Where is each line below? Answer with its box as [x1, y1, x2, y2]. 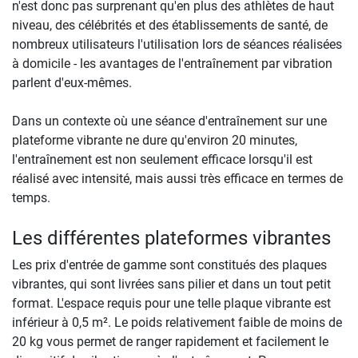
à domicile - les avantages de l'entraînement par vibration [12, 55, 332, 71]
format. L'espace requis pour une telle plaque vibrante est [12, 295, 331, 311]
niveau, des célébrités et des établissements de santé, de [12, 17, 328, 33]
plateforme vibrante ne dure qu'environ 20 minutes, [12, 132, 297, 148]
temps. [12, 189, 50, 205]
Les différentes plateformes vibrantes [12, 226, 331, 249]
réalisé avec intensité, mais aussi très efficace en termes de [12, 170, 343, 186]
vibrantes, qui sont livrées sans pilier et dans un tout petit [12, 276, 331, 292]
